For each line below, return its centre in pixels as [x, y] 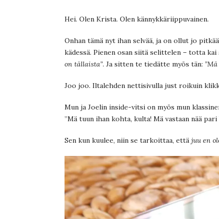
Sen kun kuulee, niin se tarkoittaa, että [127, 140]
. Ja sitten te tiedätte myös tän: [154, 64]
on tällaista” [84, 64]
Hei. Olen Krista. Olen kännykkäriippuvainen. [137, 19]
